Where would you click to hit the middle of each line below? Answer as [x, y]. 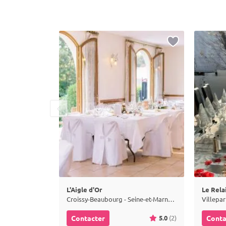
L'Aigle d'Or [84, 189]
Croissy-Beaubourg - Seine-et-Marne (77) [171, 199]
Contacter [88, 218]
